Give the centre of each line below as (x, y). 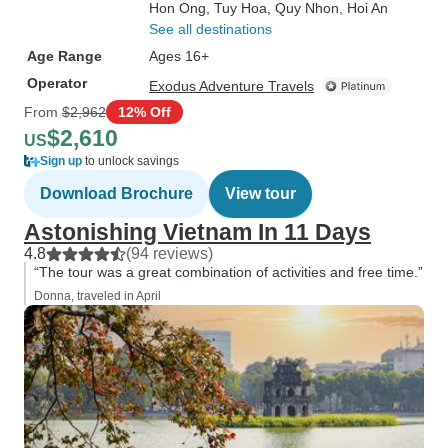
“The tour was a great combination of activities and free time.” (228, 272)
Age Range (64, 56)
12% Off (144, 111)
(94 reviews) (169, 253)
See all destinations (210, 29)
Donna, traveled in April (97, 296)
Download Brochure (116, 193)
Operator (57, 83)
